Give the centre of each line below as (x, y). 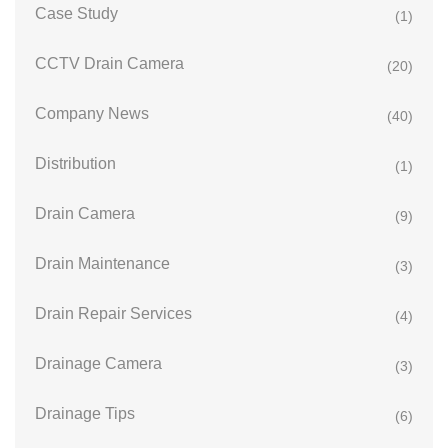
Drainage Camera (98, 364)
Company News (92, 114)
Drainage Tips (85, 414)
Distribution (75, 164)
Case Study (76, 14)
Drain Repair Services (113, 314)
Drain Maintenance (102, 264)
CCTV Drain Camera (109, 64)
